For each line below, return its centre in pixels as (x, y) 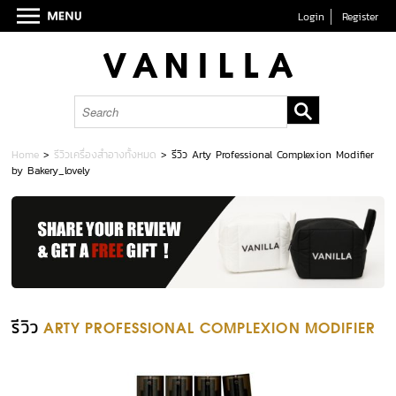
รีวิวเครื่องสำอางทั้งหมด (106, 155)
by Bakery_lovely (51, 171)
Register (360, 17)
